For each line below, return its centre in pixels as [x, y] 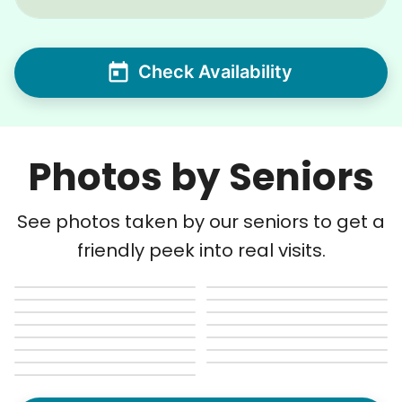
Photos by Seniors [201, 177]
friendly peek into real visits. [201, 250]
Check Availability [215, 72]
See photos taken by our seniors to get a [201, 221]
